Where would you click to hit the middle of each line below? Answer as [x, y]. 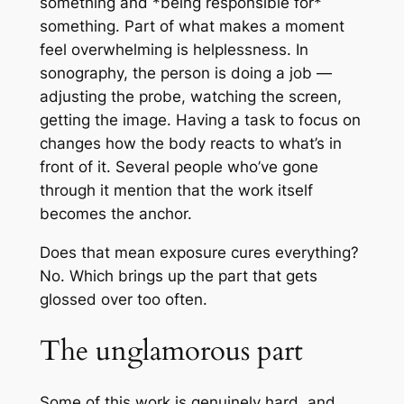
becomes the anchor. [115, 214]
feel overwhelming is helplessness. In [174, 50]
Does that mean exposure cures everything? [199, 252]
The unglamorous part [171, 350]
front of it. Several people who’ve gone [179, 167]
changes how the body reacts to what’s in [190, 144]
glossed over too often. [123, 299]
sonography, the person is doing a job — [185, 73]
